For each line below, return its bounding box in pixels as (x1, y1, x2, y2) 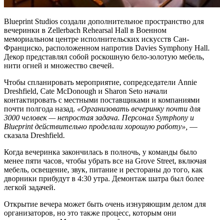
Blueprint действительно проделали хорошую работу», (4, 122, 188, 131)
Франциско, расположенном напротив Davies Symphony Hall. (4, 44, 210, 53)
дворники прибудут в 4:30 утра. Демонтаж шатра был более (4, 174, 204, 183)
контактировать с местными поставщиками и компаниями (4, 96, 200, 105)
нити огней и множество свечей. (4, 61, 114, 70)
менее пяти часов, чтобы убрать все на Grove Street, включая (4, 157, 206, 165)
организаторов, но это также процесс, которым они (4, 209, 176, 218)
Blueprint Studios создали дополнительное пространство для (4, 17, 204, 26)
